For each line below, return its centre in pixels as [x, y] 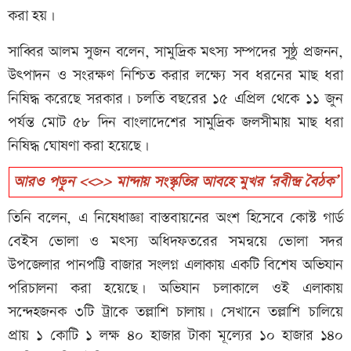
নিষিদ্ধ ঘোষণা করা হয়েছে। [79, 146]
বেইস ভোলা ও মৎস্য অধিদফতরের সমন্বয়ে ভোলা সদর [175, 241]
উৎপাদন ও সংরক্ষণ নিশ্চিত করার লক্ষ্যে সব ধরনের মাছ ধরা [175, 75]
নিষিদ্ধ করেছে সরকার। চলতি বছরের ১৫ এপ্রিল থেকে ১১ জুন [175, 99]
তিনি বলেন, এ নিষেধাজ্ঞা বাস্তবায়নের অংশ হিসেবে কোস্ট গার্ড [175, 218]
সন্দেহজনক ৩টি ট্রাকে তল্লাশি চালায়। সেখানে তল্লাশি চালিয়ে [175, 312]
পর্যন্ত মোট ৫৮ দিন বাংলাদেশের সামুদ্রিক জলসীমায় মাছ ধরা [175, 122]
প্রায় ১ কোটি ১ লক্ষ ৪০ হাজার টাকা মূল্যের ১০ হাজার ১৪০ [175, 335]
